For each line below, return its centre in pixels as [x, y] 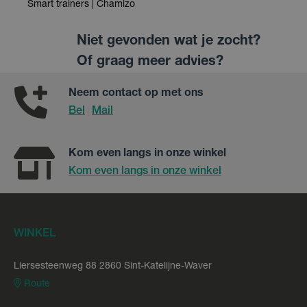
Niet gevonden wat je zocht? [169, 41]
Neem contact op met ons [136, 94]
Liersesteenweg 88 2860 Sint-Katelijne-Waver [113, 266]
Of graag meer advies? [150, 62]
